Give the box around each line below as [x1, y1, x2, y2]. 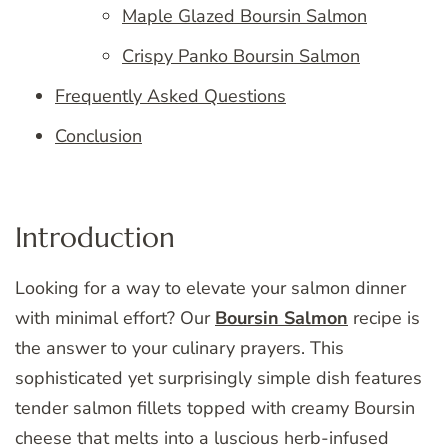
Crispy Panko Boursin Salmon [122, 44, 360, 69]
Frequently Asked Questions [55, 84, 286, 109]
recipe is [348, 305, 420, 330]
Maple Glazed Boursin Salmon [122, 4, 367, 29]
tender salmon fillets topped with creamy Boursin [15, 395, 415, 420]
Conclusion [55, 124, 142, 149]
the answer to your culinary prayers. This [15, 335, 344, 360]
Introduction [15, 220, 175, 256]
